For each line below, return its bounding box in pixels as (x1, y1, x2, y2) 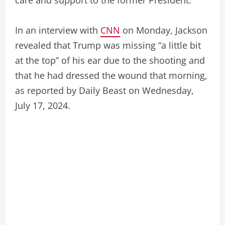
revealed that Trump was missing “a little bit (15, 39, 201, 51)
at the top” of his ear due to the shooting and (15, 54, 205, 66)
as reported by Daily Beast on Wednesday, (15, 84, 194, 96)
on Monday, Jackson (120, 24, 207, 36)
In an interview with (15, 24, 100, 36)
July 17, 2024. (15, 99, 70, 111)
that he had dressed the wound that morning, (15, 69, 207, 81)
